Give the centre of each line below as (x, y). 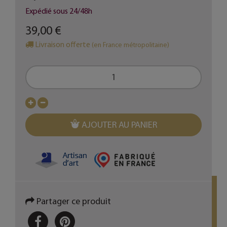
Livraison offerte (63, 44)
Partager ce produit (73, 201)
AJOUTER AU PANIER (119, 125)
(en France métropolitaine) (130, 45)
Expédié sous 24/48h (59, 11)
